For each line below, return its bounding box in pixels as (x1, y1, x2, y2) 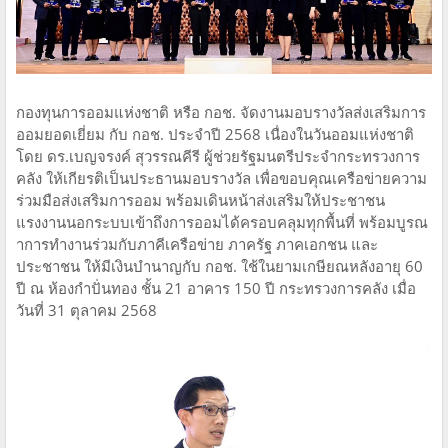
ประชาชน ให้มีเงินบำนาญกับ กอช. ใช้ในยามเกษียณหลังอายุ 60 (16, 256, 423, 277)
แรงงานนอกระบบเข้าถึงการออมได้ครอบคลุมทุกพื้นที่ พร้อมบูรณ (16, 212, 428, 233)
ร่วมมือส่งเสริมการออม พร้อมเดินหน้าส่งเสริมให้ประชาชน (16, 190, 385, 211)
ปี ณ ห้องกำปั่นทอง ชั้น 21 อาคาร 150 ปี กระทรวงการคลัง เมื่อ (16, 278, 416, 299)
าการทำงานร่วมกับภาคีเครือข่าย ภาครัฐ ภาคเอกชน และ (16, 234, 378, 255)
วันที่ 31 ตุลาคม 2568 (16, 300, 157, 321)
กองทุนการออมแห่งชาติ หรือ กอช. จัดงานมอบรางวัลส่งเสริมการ (16, 102, 426, 123)
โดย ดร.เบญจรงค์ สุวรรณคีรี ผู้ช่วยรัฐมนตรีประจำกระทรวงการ (16, 146, 420, 167)
